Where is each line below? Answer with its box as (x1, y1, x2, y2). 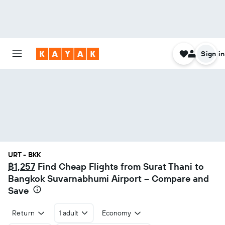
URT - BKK (8, 150, 41, 159)
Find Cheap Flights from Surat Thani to (35, 161, 204, 172)
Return (12, 208, 35, 217)
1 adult (58, 208, 78, 217)
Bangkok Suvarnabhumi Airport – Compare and (8, 173, 209, 184)
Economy (102, 208, 132, 217)
